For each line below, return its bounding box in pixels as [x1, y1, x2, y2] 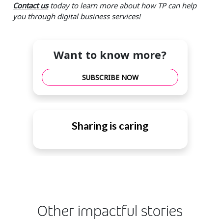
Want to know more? [54, 48, 166, 62]
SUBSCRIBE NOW [82, 73, 138, 82]
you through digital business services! [13, 11, 141, 21]
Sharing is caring [72, 119, 148, 132]
